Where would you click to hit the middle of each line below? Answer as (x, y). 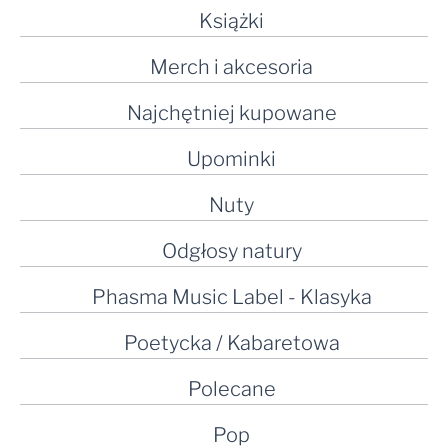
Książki (231, 21)
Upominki (231, 159)
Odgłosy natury (231, 251)
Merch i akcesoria (231, 67)
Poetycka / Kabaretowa (231, 343)
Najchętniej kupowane (231, 113)
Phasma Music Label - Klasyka (231, 297)
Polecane (231, 389)
